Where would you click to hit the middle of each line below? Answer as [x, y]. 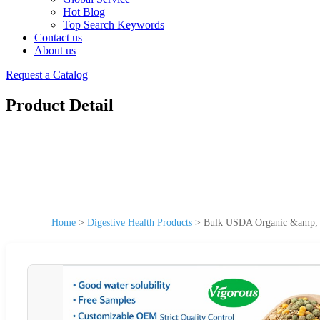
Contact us [58, 37]
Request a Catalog [47, 75]
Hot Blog [84, 12]
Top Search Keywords [114, 25]
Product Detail [60, 105]
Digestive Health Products [140, 222]
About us [55, 50]
